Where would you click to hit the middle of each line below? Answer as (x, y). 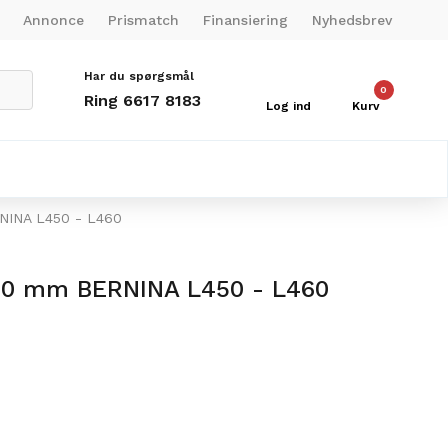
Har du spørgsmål (138, 76)
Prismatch (143, 19)
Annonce (53, 19)
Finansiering (245, 19)
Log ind (289, 106)
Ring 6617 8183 (142, 100)
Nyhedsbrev (352, 19)
